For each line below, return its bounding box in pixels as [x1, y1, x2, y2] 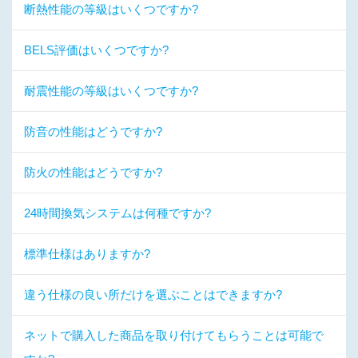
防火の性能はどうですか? [24, 165, 162, 179]
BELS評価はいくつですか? [24, 43, 169, 57]
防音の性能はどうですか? [24, 125, 162, 138]
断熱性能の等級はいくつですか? [24, 2, 198, 16]
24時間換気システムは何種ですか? [24, 206, 211, 220]
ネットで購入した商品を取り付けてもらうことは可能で [24, 328, 324, 342]
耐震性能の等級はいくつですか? [24, 84, 198, 97]
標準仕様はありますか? [24, 247, 150, 261]
